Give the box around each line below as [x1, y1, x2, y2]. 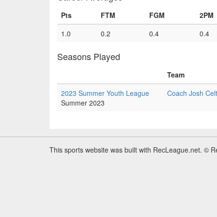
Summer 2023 [61, 98, 105, 108]
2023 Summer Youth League [61, 88, 149, 98]
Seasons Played [57, 50, 120, 62]
